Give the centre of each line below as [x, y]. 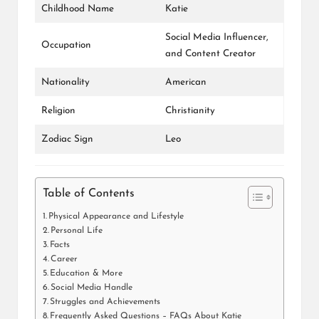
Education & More [87, 274]
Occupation [66, 46]
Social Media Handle [92, 288]
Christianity [190, 111]
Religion [58, 111]
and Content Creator [210, 54]
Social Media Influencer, [217, 38]
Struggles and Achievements [105, 302]
